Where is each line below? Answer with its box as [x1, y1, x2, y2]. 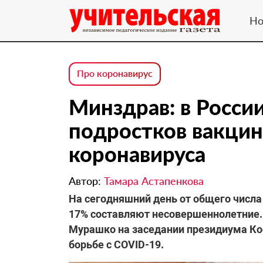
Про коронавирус [77, 68, 153, 79]
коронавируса [69, 141, 205, 167]
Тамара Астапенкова [104, 174, 204, 187]
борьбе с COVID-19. [69, 238, 164, 251]
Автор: [69, 174, 104, 187]
